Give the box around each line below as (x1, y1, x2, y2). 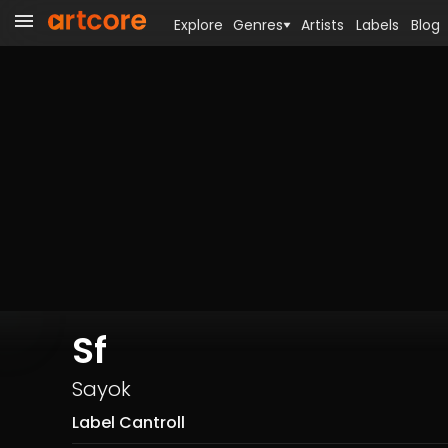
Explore (174, 15, 223, 35)
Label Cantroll (72, 411, 185, 434)
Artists (301, 15, 344, 35)
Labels (356, 15, 399, 35)
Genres (233, 15, 283, 35)
